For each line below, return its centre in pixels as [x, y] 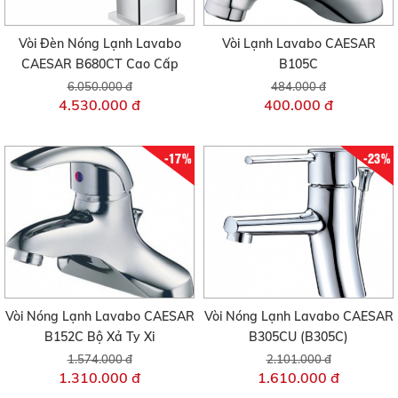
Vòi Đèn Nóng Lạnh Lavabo [99, 44]
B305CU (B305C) [298, 336]
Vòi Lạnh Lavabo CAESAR [298, 44]
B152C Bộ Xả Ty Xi [99, 336]
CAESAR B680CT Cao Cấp [99, 64]
